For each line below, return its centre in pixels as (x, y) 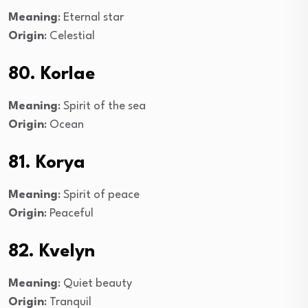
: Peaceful (69, 213)
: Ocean (64, 124)
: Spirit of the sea (102, 106)
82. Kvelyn (52, 251)
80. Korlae (52, 74)
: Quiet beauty (95, 283)
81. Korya (47, 163)
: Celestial (69, 36)
